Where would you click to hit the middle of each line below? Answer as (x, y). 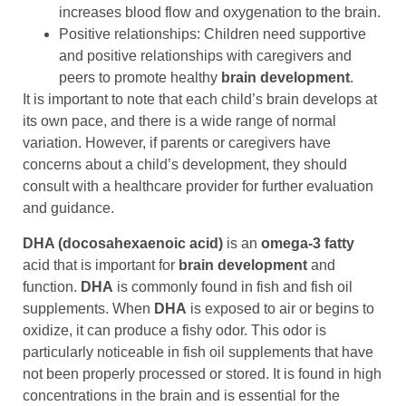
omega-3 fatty (308, 243)
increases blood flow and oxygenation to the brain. (220, 13)
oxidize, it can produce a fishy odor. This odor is (174, 330)
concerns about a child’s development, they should (185, 165)
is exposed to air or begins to (280, 308)
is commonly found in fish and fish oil (233, 286)
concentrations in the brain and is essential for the (181, 395)
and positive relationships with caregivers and (205, 56)
